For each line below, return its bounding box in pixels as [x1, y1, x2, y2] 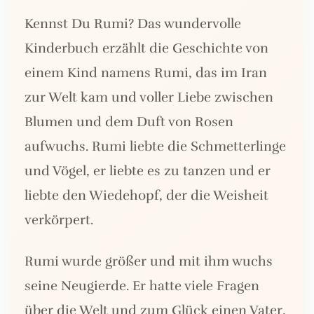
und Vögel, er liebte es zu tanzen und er [25, 163, 271, 180]
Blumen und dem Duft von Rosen [25, 114, 233, 131]
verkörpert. [25, 212, 93, 229]
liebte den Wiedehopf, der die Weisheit [25, 187, 268, 205]
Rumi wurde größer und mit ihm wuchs [25, 253, 273, 271]
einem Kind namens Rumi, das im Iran [25, 64, 267, 82]
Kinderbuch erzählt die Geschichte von [25, 40, 268, 57]
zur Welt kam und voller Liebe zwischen [25, 89, 273, 107]
